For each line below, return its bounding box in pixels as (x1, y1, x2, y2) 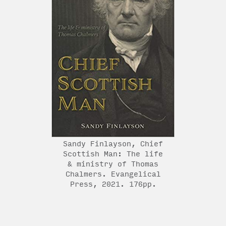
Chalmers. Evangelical (65, 170, 161, 179)
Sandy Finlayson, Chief (63, 140, 163, 149)
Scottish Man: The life (63, 150, 163, 159)
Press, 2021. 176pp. (70, 180, 156, 189)
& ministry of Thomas (68, 160, 158, 169)
